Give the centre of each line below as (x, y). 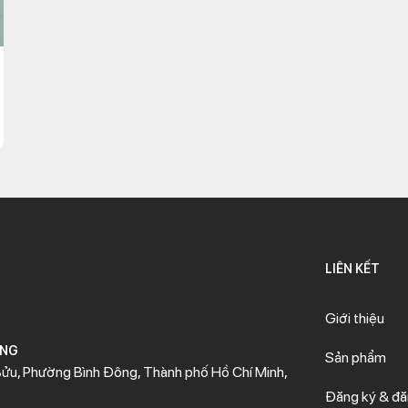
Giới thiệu (354, 318)
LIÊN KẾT (352, 269)
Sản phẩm (355, 357)
